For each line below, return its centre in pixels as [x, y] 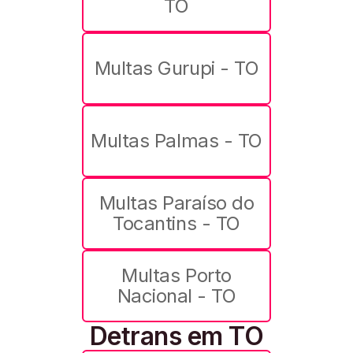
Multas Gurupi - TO [176, 69]
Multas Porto [176, 276]
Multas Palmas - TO [176, 141]
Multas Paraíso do [176, 203]
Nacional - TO [176, 296]
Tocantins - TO [176, 224]
